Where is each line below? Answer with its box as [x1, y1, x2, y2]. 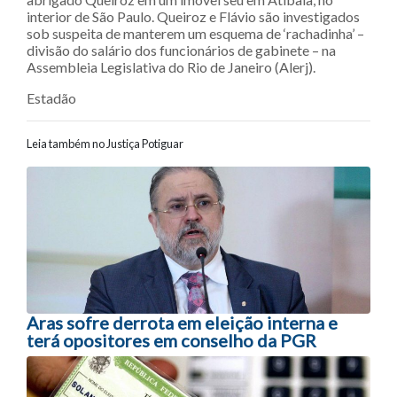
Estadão [27, 89, 76, 106]
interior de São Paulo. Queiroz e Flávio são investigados [27, 7, 360, 25]
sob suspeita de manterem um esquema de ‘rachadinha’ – [27, 24, 364, 42]
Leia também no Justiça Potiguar [27, 136, 183, 151]
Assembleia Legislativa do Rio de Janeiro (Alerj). [27, 58, 315, 75]
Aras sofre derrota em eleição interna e [27, 312, 338, 334]
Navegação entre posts [26, 164, 302, 199]
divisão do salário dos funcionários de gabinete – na [27, 41, 336, 58]
